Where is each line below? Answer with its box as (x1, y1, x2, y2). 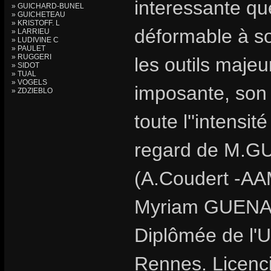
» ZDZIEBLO (11, 87, 53, 95)
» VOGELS (11, 78, 47, 87)
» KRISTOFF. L (11, 19, 60, 27)
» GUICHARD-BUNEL (11, 2, 84, 10)
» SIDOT (11, 61, 39, 70)
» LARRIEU (11, 27, 50, 36)
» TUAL (11, 70, 36, 78)
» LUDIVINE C (11, 36, 59, 44)
